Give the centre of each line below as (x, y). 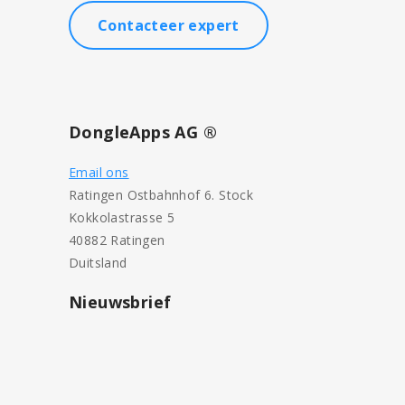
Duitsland (98, 263)
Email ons (99, 172)
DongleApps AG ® (143, 132)
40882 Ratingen (117, 240)
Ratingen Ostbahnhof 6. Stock (161, 195)
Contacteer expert (169, 25)
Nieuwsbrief (120, 302)
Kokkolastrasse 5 (122, 217)
